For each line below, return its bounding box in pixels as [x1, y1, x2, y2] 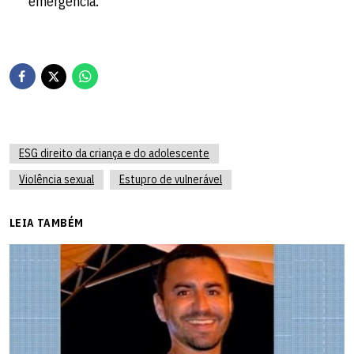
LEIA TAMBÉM [9, 216, 84, 231]
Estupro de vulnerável [119, 172, 222, 187]
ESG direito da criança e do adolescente [19, 146, 209, 161]
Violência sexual [19, 172, 94, 187]
